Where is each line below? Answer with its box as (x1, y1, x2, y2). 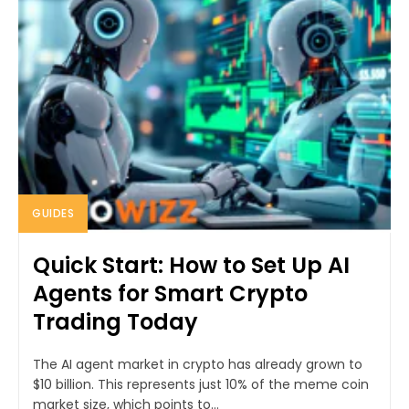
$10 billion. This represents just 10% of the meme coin (33, 374, 369, 393)
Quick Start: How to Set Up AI (33, 249, 350, 280)
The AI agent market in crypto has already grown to (33, 354, 362, 373)
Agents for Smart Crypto (33, 278, 308, 309)
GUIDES (32, 204, 74, 221)
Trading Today (33, 306, 198, 337)
